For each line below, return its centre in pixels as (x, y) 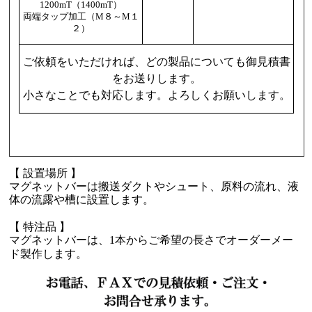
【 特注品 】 (40, 227)
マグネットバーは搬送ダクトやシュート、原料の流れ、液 (154, 187)
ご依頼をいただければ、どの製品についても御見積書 (156, 62)
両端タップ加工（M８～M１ (81, 17)
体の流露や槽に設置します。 (82, 200)
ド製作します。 (48, 253)
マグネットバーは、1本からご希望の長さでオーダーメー (151, 240)
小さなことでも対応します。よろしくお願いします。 (156, 95)
